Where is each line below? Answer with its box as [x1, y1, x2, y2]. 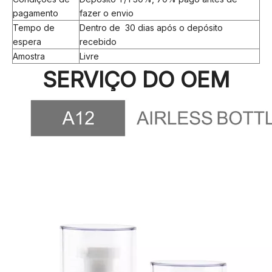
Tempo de [13, 22, 55, 33]
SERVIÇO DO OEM [42, 66, 229, 93]
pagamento [13, 8, 58, 18]
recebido [80, 36, 117, 47]
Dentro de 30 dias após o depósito [80, 22, 223, 33]
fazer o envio [80, 8, 134, 18]
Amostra [13, 51, 45, 61]
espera [13, 36, 41, 47]
